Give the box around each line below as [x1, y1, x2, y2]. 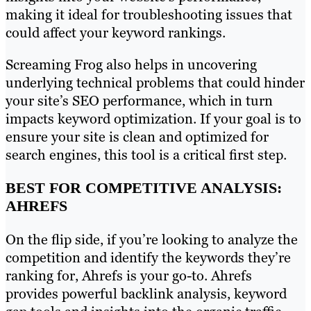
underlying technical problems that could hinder [6, 73, 305, 92]
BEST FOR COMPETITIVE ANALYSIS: [6, 179, 282, 197]
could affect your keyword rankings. [6, 23, 226, 42]
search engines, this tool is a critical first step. [6, 145, 287, 164]
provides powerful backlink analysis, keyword [6, 285, 287, 303]
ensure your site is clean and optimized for [6, 127, 269, 146]
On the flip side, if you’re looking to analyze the [6, 230, 298, 249]
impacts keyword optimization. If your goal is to [6, 109, 301, 128]
